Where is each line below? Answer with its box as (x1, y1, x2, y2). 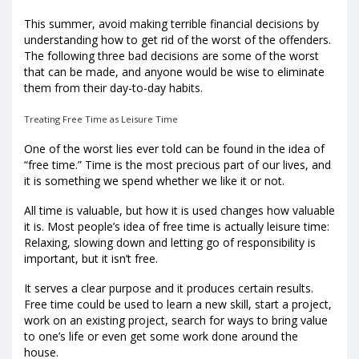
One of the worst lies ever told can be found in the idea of (24, 140, 325, 156)
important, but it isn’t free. (24, 250, 158, 266)
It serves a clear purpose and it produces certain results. (24, 280, 313, 296)
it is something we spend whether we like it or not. (24, 172, 284, 188)
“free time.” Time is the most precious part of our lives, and (24, 156, 331, 172)
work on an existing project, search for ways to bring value (24, 312, 328, 328)
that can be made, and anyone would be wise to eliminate (24, 64, 325, 80)
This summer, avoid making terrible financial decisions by (24, 16, 319, 32)
